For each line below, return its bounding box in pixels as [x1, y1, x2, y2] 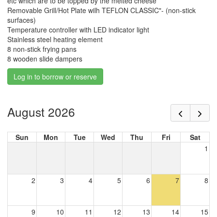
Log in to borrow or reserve [14, 72, 97, 82]
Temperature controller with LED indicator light [7, 25, 149, 35]
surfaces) [7, 15, 36, 25]
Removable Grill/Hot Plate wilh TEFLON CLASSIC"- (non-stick [7, 5, 196, 15]
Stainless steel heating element [7, 34, 103, 45]
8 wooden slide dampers [7, 54, 82, 64]
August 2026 [7, 103, 75, 120]
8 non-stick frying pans [7, 44, 77, 54]
